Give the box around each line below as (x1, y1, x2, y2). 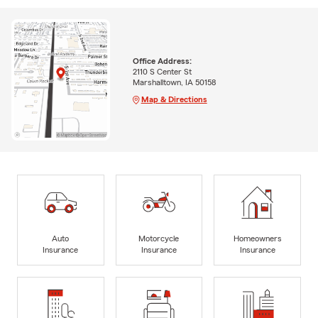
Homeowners (233, 234, 282, 243)
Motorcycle (138, 234, 180, 243)
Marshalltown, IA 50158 (132, 77, 216, 87)
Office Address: (132, 56, 192, 65)
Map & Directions (141, 94, 207, 104)
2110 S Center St (132, 67, 192, 76)
